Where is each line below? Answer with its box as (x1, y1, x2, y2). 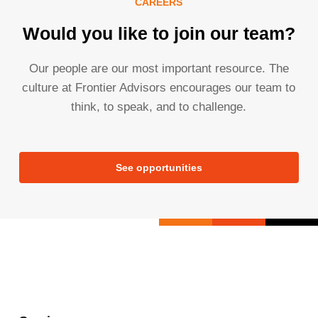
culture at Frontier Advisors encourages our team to (22, 81, 296, 95)
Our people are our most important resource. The (28, 62, 289, 76)
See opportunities (115, 162, 202, 174)
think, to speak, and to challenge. (71, 100, 247, 114)
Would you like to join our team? (22, 24, 295, 44)
